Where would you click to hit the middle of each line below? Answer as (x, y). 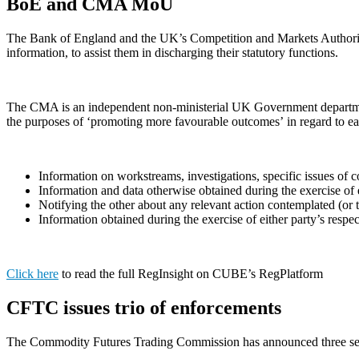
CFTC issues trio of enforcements (144, 308)
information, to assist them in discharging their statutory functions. (172, 53)
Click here (32, 274)
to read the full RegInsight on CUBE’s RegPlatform (191, 274)
